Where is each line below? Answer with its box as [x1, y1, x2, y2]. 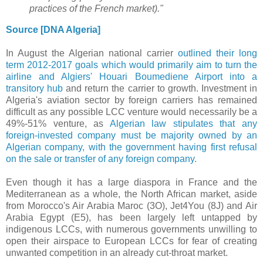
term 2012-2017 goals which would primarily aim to [6, 59, 225, 70]
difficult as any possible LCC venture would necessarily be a [6, 106, 257, 117]
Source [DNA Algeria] [6, 24, 100, 35]
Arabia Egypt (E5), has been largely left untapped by [6, 212, 257, 222]
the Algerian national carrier [52, 48, 178, 58]
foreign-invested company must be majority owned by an [6, 130, 257, 140]
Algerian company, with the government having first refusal [6, 141, 257, 152]
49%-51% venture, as [6, 118, 110, 129]
